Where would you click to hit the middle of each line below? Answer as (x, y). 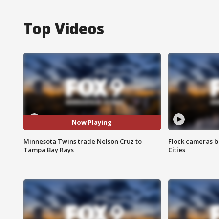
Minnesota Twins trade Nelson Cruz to (83, 141)
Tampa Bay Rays (49, 149)
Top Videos (64, 28)
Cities (176, 149)
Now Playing (92, 122)
